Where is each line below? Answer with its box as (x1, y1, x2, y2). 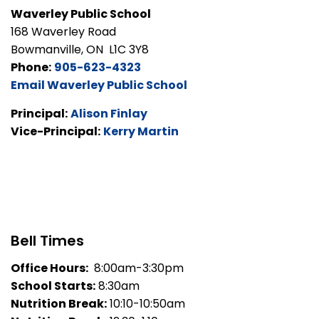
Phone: (11, 59, 51, 76)
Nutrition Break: (11, 296, 107, 313)
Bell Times (11, 231, 84, 251)
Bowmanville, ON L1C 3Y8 (11, 41, 149, 58)
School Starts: (11, 278, 95, 295)
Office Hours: (11, 260, 88, 277)
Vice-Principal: (11, 123, 100, 140)
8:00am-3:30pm (88, 260, 184, 277)
